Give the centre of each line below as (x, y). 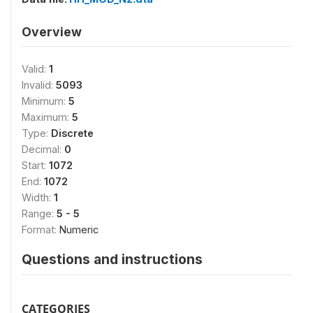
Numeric (79, 230)
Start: (35, 165)
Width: (38, 197)
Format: (41, 230)
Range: (39, 213)
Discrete (72, 133)
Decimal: (43, 149)
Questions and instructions (112, 259)
